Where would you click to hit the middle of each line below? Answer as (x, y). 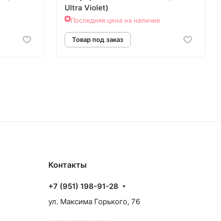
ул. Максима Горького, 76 (94, 202)
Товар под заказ (158, 142)
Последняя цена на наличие (115, 20)
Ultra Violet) (87, 8)
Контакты (68, 165)
